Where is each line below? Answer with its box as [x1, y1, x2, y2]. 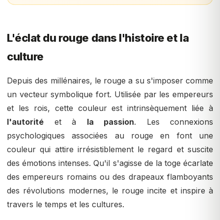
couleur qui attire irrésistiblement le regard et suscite [7, 144, 213, 155]
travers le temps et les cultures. [7, 199, 124, 210]
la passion [86, 117, 134, 127]
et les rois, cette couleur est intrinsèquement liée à [7, 103, 213, 113]
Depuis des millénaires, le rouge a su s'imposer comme [7, 76, 213, 86]
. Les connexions [134, 117, 213, 127]
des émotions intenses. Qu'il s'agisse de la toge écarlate [7, 158, 213, 168]
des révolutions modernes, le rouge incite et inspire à [7, 186, 213, 196]
